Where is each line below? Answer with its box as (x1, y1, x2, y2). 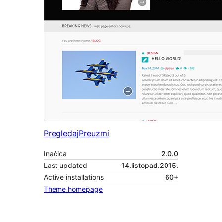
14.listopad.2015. (121, 161, 178, 170)
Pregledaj (44, 128, 79, 139)
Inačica (44, 149, 67, 158)
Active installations (44, 173, 104, 182)
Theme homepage (44, 185, 103, 194)
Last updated (44, 161, 87, 170)
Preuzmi (79, 128, 109, 139)
